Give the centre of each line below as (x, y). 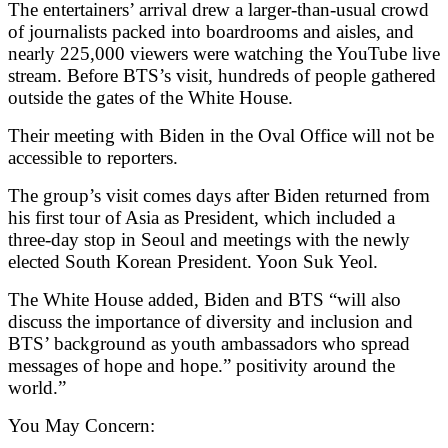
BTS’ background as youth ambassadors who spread (209, 343)
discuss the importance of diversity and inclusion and (210, 321)
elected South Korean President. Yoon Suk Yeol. (193, 261)
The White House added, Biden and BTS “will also (204, 299)
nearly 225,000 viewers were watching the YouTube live (224, 53)
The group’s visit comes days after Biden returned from (219, 195)
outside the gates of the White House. (150, 97)
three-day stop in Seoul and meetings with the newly (209, 239)
